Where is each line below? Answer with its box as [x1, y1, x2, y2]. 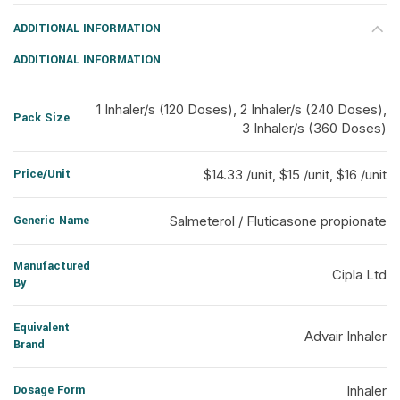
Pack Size [13, 110, 70, 126]
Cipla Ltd [332, 266, 387, 283]
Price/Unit [13, 166, 71, 182]
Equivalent [13, 320, 70, 336]
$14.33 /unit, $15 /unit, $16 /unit [204, 166, 387, 183]
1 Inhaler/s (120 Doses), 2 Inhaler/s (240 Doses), [96, 101, 387, 118]
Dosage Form [13, 382, 85, 398]
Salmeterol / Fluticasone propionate [170, 212, 387, 229]
